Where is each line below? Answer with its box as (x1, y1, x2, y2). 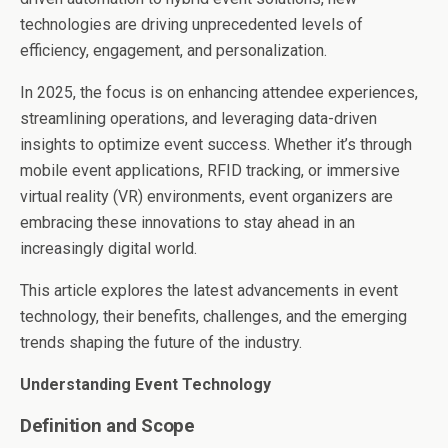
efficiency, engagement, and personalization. (20, 41, 327, 60)
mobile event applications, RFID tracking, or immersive (20, 161, 400, 180)
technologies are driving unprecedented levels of (20, 15, 363, 34)
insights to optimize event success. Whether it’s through (20, 135, 412, 154)
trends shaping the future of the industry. (20, 333, 302, 352)
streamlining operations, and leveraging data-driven (20, 109, 377, 128)
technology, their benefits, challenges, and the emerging (20, 307, 407, 326)
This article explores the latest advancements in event (20, 281, 398, 300)
